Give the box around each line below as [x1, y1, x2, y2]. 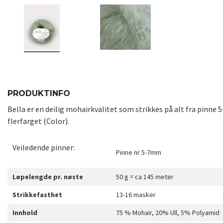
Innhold [12, 208, 37, 218]
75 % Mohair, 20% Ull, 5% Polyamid [116, 208, 220, 218]
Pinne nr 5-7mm [116, 148, 161, 157]
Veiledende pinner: [12, 142, 75, 153]
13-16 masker [116, 190, 156, 200]
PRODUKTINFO [7, 89, 70, 99]
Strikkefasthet [12, 190, 62, 200]
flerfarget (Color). [7, 116, 69, 126]
